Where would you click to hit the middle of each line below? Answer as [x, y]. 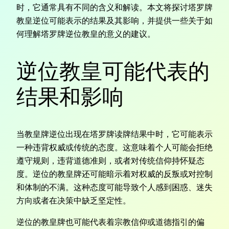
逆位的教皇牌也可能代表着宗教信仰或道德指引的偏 [110, 222]
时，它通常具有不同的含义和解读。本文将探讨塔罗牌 [114, 7]
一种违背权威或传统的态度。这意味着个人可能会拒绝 [114, 147]
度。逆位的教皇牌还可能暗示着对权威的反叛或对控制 [114, 174]
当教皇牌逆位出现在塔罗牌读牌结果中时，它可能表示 [114, 134]
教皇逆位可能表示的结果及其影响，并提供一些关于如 [114, 21]
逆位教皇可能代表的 [113, 71]
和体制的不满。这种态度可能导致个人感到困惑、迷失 [114, 187]
